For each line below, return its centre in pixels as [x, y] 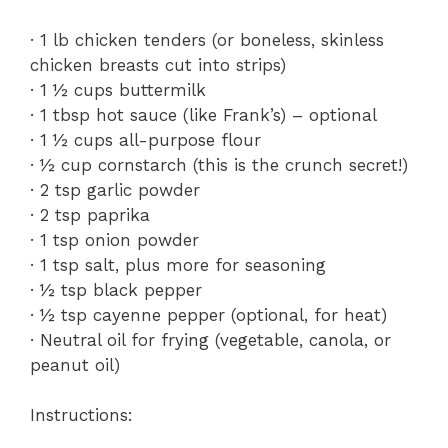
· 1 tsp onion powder [114, 239]
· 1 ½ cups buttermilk [118, 89]
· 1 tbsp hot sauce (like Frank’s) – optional [203, 114]
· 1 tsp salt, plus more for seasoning [178, 264]
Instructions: [81, 415]
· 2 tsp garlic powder [115, 189]
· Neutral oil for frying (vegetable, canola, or [210, 339]
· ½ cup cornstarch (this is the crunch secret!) [219, 164]
